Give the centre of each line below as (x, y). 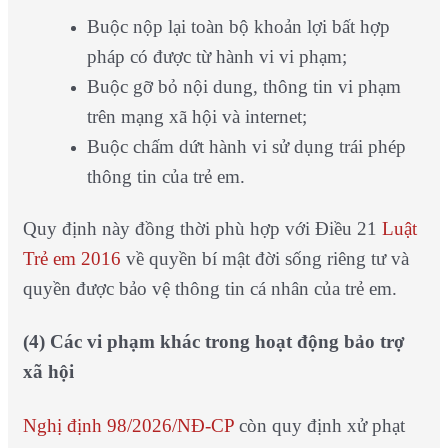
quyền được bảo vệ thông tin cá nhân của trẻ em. (209, 288)
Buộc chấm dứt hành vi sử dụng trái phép (246, 146)
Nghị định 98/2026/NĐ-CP (128, 425)
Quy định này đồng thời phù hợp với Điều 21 (202, 228)
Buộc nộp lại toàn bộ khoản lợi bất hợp (238, 26)
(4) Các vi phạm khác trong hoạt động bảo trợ (213, 342)
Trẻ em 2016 (71, 258)
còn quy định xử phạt (319, 425)
